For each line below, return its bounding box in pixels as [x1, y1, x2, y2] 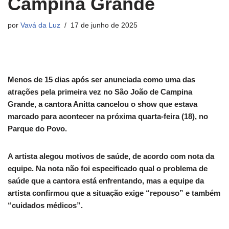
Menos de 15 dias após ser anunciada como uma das [8, 75, 195, 84]
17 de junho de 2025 [71, 21, 138, 30]
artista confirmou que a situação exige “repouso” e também [8, 189, 220, 198]
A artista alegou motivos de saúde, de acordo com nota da [8, 152, 214, 161]
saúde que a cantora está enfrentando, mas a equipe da [8, 176, 204, 186]
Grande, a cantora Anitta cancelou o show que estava [8, 100, 197, 109]
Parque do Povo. [8, 124, 67, 133]
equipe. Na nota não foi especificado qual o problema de [8, 164, 208, 173]
